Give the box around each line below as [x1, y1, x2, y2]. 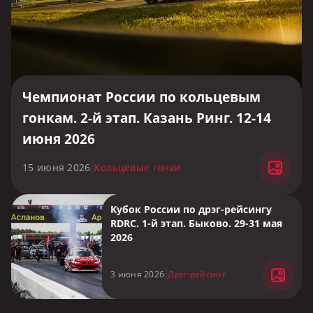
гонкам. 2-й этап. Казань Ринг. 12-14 [22, 109, 271, 127]
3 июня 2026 [110, 268, 165, 280]
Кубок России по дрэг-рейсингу [110, 203, 272, 216]
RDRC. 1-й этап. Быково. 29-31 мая [110, 217, 282, 230]
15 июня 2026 [22, 160, 91, 174]
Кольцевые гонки [94, 160, 182, 174]
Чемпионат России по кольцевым [22, 88, 261, 106]
